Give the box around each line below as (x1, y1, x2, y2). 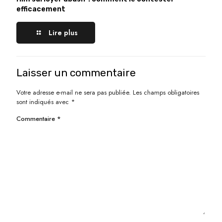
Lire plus (48, 28, 78, 38)
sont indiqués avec (16, 97, 71, 107)
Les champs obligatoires (133, 88, 199, 98)
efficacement (16, 5, 65, 14)
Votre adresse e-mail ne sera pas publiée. (16, 88, 131, 98)
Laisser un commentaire (16, 66, 136, 79)
